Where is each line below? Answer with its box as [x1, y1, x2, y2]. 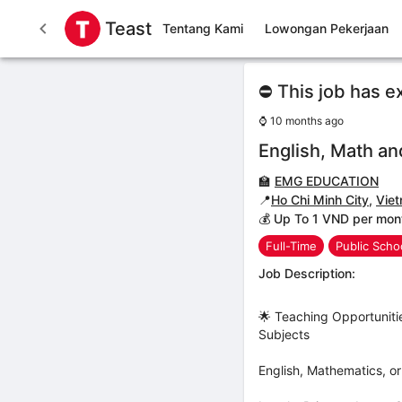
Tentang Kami [162, 21, 243, 36]
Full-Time [266, 238, 317, 253]
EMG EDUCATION [275, 173, 379, 188]
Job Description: [258, 266, 355, 281]
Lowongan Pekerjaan [265, 21, 389, 36]
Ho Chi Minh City [271, 192, 369, 207]
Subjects [258, 327, 310, 342]
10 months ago [270, 114, 344, 127]
